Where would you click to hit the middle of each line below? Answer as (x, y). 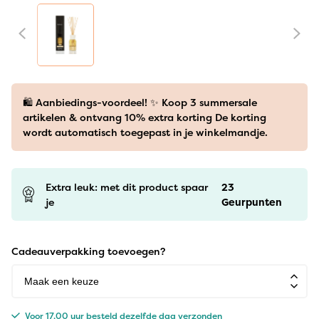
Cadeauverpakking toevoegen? (88, 251)
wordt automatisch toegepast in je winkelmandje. (145, 132)
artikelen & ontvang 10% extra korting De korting (145, 117)
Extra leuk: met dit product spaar (127, 187)
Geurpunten (251, 202)
